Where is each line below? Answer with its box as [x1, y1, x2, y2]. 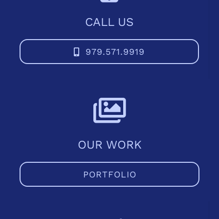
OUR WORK [77, 138, 142, 152]
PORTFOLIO [83, 169, 136, 180]
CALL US [85, 15, 133, 29]
